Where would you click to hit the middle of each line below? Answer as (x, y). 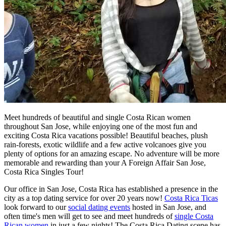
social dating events (99, 207)
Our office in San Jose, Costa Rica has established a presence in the (111, 189)
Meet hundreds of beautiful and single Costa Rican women (97, 117)
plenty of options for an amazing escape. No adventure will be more (112, 153)
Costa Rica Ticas (191, 198)
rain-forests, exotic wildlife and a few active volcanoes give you (105, 144)
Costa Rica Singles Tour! (44, 172)
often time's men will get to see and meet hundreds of (89, 216)
